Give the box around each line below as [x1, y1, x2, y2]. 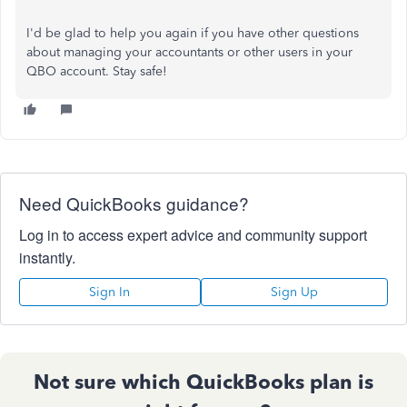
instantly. [19, 247, 75, 268]
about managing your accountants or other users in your [26, 45, 352, 60]
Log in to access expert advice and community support [19, 224, 367, 245]
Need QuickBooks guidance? [19, 191, 249, 215]
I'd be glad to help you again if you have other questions [26, 25, 359, 41]
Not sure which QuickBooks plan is [34, 370, 373, 394]
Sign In [89, 284, 131, 300]
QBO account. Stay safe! [26, 64, 167, 79]
